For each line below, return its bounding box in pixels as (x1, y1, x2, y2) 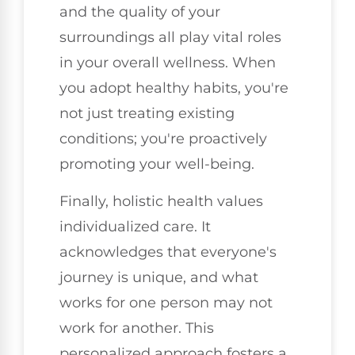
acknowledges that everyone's (59, 242, 277, 261)
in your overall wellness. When (59, 54, 276, 72)
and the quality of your (59, 3, 220, 21)
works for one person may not (59, 293, 273, 311)
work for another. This (59, 319, 214, 337)
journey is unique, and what (59, 268, 258, 286)
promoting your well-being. (59, 155, 254, 174)
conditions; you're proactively (59, 130, 267, 148)
